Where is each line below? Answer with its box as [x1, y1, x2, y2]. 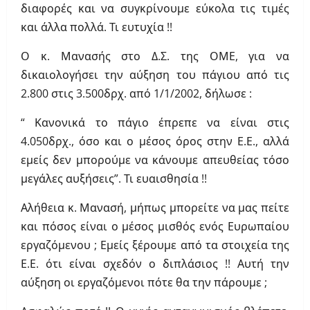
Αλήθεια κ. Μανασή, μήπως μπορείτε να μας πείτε [21, 200, 289, 216]
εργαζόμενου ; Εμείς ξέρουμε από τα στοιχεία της [21, 237, 289, 253]
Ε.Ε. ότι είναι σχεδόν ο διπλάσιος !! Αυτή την [21, 256, 289, 272]
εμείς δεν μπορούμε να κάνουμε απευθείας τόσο [21, 152, 289, 168]
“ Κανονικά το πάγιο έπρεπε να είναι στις [21, 115, 289, 131]
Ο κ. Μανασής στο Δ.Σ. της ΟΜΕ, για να [21, 48, 289, 64]
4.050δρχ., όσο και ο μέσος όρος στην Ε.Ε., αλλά [21, 134, 289, 149]
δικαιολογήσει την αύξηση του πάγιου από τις [21, 67, 289, 83]
